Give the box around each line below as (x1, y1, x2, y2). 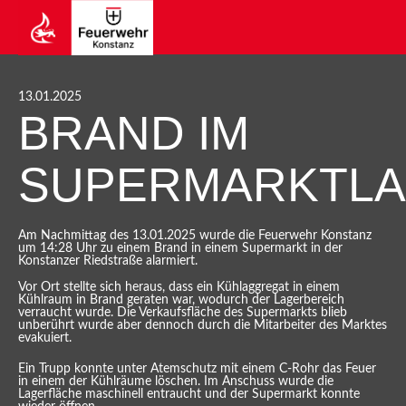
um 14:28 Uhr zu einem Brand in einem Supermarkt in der (18, 242, 343, 255)
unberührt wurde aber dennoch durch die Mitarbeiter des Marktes (18, 319, 387, 332)
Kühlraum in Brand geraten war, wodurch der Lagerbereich (18, 294, 344, 306)
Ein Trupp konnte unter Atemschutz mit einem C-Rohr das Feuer (18, 362, 376, 375)
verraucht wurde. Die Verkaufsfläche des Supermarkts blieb (18, 306, 347, 319)
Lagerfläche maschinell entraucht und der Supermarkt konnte (18, 388, 360, 401)
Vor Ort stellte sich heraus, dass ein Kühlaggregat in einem (18, 281, 340, 294)
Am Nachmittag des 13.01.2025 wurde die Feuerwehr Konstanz (18, 229, 372, 242)
